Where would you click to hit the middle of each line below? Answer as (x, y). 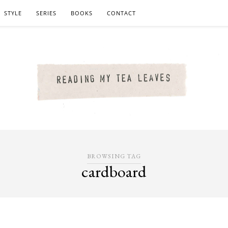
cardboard (114, 172)
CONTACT (121, 13)
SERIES (46, 13)
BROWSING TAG (114, 156)
